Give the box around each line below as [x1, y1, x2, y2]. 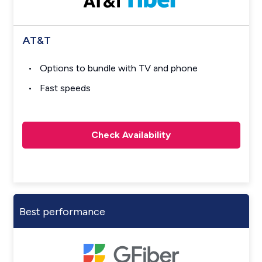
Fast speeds [39, 82, 91, 94]
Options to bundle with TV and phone [39, 63, 198, 74]
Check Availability [91, 129, 171, 141]
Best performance [19, 205, 105, 218]
